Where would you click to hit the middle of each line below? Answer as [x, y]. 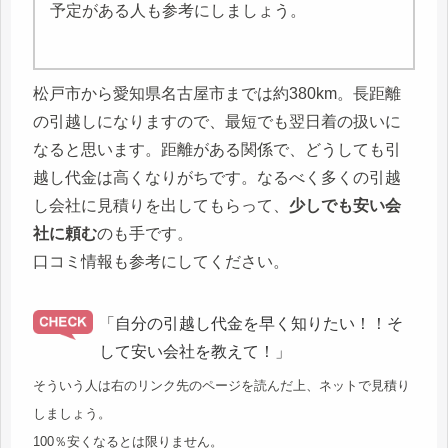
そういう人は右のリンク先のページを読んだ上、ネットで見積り [221, 386]
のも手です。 [145, 234]
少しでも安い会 [345, 206]
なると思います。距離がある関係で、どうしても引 [217, 150]
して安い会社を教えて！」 [195, 352]
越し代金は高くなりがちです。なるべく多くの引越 [217, 178]
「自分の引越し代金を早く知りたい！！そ [251, 324]
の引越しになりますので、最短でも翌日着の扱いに [217, 122]
